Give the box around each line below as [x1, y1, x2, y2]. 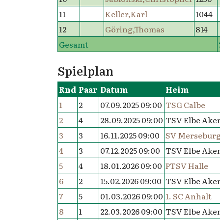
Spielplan [57, 62, 113, 79]
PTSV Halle [165, 160, 208, 171]
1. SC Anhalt [165, 190, 212, 202]
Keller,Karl [105, 8, 147, 20]
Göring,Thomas [105, 23, 165, 35]
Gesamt [58, 38, 88, 50]
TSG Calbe [165, 99, 205, 110]
